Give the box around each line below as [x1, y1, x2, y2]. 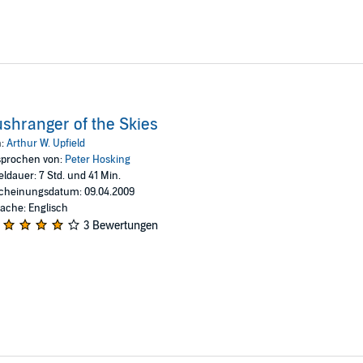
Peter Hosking [64, 152, 130, 166]
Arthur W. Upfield [6, 136, 85, 150]
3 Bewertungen [83, 218, 158, 233]
